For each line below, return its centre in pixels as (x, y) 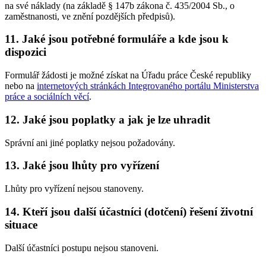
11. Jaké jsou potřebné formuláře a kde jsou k (117, 39)
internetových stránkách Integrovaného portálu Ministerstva (148, 86)
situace (21, 224)
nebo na (21, 86)
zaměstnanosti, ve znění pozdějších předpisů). (90, 16)
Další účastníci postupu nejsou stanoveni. (82, 248)
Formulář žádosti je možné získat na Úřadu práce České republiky (128, 75)
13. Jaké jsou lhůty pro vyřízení (82, 166)
